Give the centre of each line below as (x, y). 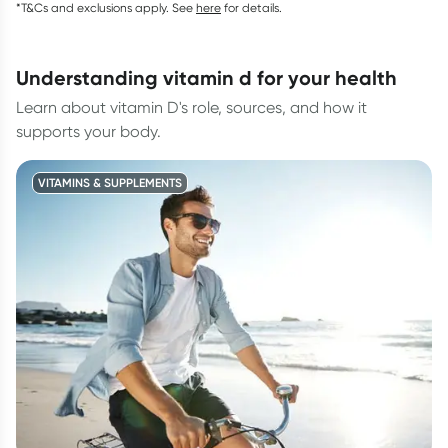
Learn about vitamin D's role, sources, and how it (191, 107)
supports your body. (88, 131)
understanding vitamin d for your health (213, 77)
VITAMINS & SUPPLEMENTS (110, 182)
